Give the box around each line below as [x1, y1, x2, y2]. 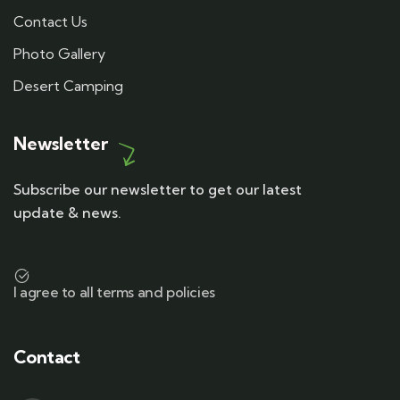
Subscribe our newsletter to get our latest [13, 180, 302, 198]
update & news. [13, 204, 121, 221]
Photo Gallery [13, 45, 105, 62]
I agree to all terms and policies [13, 283, 215, 301]
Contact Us [13, 12, 87, 30]
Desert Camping [13, 77, 123, 95]
